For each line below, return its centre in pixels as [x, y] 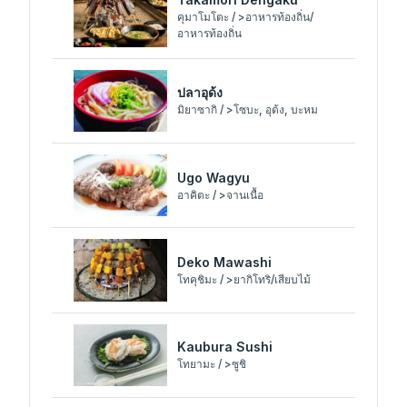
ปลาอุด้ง [200, 93]
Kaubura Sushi [225, 347]
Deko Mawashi [225, 262]
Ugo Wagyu [214, 177]
